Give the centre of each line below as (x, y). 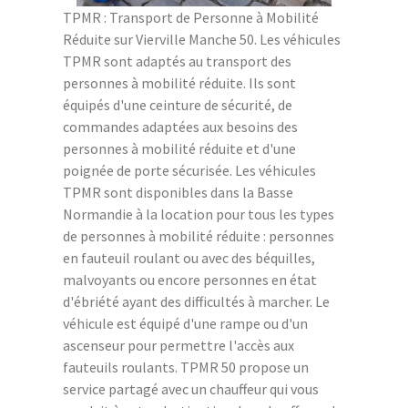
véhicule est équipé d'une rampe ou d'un (185, 323)
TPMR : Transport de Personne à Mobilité (191, 17)
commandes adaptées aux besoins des (180, 126)
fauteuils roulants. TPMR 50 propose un (186, 367)
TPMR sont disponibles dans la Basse (178, 192)
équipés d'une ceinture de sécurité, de (178, 104)
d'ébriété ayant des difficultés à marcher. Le (196, 301)
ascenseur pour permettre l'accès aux (178, 345)
